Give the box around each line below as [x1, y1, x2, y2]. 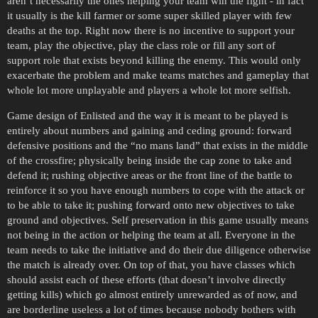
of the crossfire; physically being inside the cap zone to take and [7, 154, 292, 166]
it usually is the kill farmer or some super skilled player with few [7, 9, 292, 21]
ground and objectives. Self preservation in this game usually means [7, 214, 309, 226]
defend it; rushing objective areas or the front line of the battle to [7, 169, 292, 181]
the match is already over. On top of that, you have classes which [7, 258, 295, 270]
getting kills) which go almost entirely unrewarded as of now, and [7, 288, 297, 300]
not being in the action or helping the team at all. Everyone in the [7, 229, 295, 241]
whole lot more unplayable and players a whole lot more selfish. [7, 84, 291, 96]
